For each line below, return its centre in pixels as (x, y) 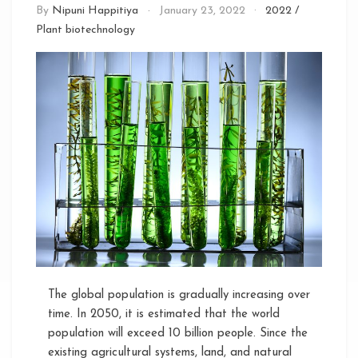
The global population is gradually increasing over (179, 295)
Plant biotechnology (86, 30)
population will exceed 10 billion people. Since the (178, 333)
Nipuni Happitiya (95, 11)
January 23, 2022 (202, 11)
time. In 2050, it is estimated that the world (164, 314)
